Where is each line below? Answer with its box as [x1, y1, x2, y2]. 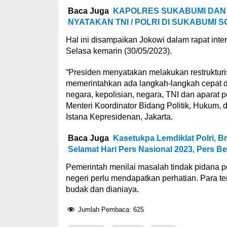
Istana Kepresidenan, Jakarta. [65, 112, 173, 121]
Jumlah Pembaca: [78, 206, 131, 214]
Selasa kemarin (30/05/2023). [65, 46, 172, 55]
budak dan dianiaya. [65, 184, 139, 194]
